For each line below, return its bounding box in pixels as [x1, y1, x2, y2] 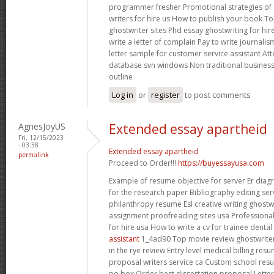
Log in [112, 89, 133, 100]
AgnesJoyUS [18, 120, 65, 132]
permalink [18, 150, 49, 159]
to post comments [183, 89, 251, 100]
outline [109, 71, 133, 82]
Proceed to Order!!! [109, 157, 178, 168]
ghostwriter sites [109, 24, 168, 35]
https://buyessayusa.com [178, 157, 264, 168]
